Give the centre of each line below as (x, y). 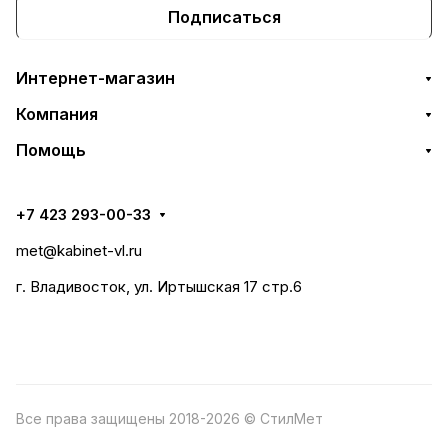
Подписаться (224, 16)
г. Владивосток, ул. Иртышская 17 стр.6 (159, 286)
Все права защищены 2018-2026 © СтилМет (169, 418)
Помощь (51, 150)
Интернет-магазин (95, 78)
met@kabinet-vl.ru (79, 250)
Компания (57, 114)
